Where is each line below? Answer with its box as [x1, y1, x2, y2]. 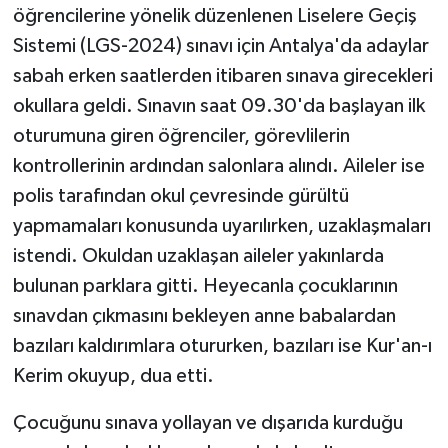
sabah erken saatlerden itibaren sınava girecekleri [12, 66, 433, 87]
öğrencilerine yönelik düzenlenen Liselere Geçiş [12, 6, 417, 27]
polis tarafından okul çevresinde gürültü [12, 186, 349, 207]
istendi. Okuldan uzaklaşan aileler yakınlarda [12, 246, 384, 267]
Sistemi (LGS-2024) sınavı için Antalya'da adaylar [12, 36, 429, 57]
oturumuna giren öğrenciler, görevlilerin [12, 126, 350, 147]
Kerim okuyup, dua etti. [12, 366, 214, 387]
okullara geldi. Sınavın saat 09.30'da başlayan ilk [12, 96, 425, 117]
